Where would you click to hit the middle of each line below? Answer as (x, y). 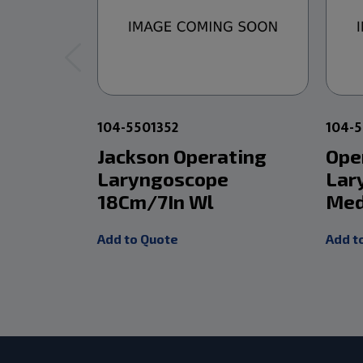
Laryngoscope (163, 178)
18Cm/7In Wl (156, 201)
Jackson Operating (182, 156)
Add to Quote (138, 238)
